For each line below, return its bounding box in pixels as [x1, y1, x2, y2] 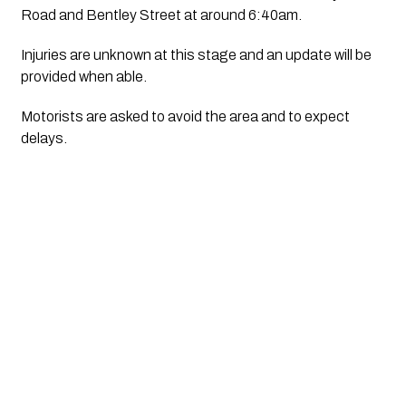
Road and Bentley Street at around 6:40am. [20, 6, 302, 23]
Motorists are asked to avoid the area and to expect [20, 108, 350, 124]
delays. [20, 130, 67, 146]
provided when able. [20, 68, 147, 84]
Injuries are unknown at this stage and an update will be [20, 46, 372, 63]
